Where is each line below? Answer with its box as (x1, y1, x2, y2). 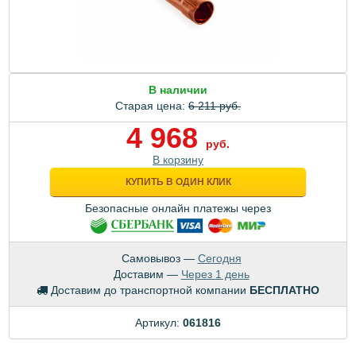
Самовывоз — (121, 251, 198, 265)
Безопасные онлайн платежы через (85, 202, 271, 215)
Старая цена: (115, 99, 188, 113)
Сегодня (197, 251, 242, 265)
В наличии (149, 83, 207, 97)
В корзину (153, 153, 203, 167)
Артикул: (135, 315, 183, 329)
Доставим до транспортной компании (51, 283, 246, 296)
